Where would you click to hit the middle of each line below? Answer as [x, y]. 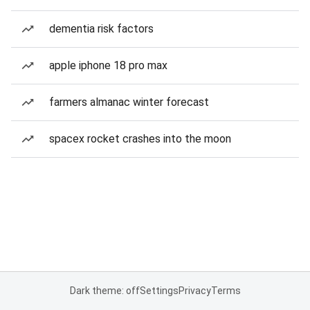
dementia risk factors [101, 29]
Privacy [194, 291]
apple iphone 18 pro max [108, 65]
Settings [159, 291]
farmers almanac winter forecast [129, 102]
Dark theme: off [104, 291]
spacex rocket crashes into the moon [140, 139]
